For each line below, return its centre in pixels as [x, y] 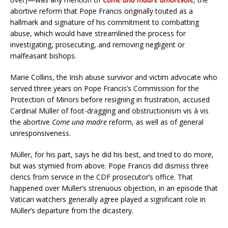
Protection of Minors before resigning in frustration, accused [110, 100]
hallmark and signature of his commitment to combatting [105, 22]
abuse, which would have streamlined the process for [98, 34]
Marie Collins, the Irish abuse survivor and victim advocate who [114, 77]
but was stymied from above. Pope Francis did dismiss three [109, 166]
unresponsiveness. [40, 133]
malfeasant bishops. [43, 56]
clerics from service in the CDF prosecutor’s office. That [102, 177]
